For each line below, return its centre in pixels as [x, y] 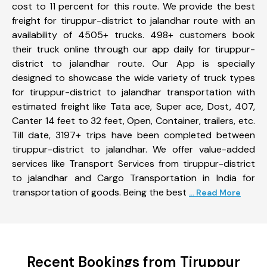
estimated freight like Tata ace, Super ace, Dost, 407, [133, 106]
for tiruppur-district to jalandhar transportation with [133, 92]
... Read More [215, 192]
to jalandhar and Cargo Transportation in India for [133, 178]
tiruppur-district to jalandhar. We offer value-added [133, 149]
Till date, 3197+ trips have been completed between [133, 135]
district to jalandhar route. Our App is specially [133, 63]
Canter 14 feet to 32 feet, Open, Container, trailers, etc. [133, 120]
